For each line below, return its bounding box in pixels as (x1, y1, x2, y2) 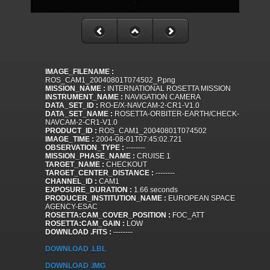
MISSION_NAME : (45, 84, 105, 93)
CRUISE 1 (135, 152, 171, 161)
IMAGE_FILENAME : (45, 67, 114, 77)
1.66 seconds (132, 186, 178, 195)
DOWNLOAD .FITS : (45, 228, 111, 237)
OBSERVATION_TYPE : (45, 143, 124, 152)
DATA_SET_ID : (45, 101, 98, 110)
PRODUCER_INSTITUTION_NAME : (45, 194, 166, 203)
